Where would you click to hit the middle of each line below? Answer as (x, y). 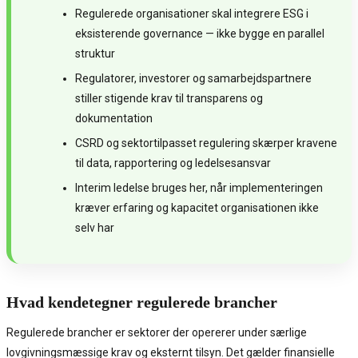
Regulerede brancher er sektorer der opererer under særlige (157, 333)
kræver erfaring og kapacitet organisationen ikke (197, 208)
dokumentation (114, 119)
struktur (95, 54)
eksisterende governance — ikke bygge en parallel (200, 34)
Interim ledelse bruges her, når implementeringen (199, 188)
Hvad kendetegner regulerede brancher (142, 302)
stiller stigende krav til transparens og (169, 99)
